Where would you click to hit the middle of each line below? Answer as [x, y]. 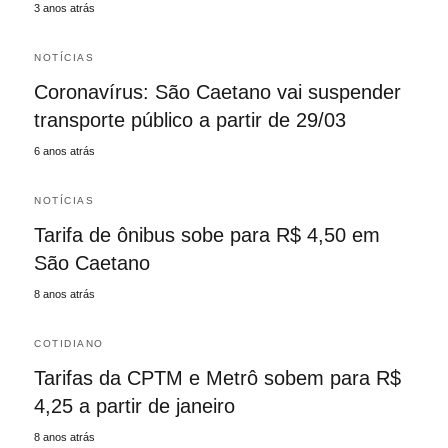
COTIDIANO [69, 343]
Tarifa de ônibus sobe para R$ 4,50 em [207, 234]
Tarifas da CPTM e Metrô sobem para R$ [217, 377]
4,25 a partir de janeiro [134, 405]
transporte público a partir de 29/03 [190, 119]
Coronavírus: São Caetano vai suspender [217, 91]
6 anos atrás [64, 150]
